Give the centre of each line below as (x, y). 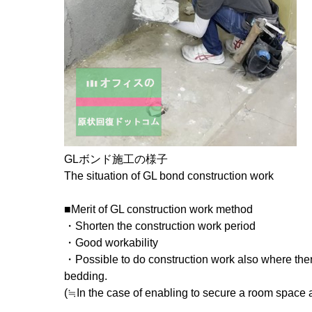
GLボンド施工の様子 (116, 159)
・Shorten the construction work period (160, 226)
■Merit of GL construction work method (158, 209)
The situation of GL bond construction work (169, 176)
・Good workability (111, 243)
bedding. (86, 276)
